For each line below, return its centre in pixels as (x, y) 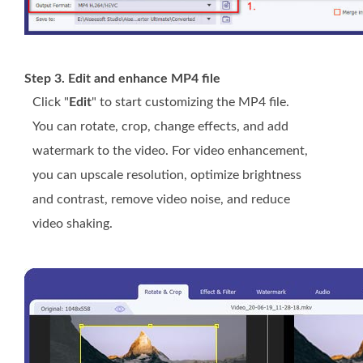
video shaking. (73, 224)
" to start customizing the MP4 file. (190, 102)
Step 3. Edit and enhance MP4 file (122, 79)
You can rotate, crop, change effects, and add (160, 127)
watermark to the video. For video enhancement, (170, 151)
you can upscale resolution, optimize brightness (167, 175)
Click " (51, 102)
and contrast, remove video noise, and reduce (161, 200)
